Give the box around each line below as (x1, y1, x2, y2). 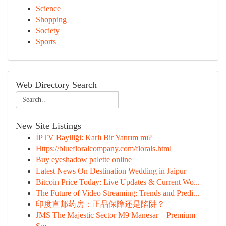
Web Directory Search (16, 80, 97, 90)
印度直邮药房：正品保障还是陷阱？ (36, 200, 165, 208)
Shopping (36, 15, 67, 24)
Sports (36, 37, 56, 46)
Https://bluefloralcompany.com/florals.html (36, 144, 172, 153)
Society (36, 26, 60, 35)
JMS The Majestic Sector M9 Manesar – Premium (36, 211, 195, 219)
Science (36, 4, 61, 13)
